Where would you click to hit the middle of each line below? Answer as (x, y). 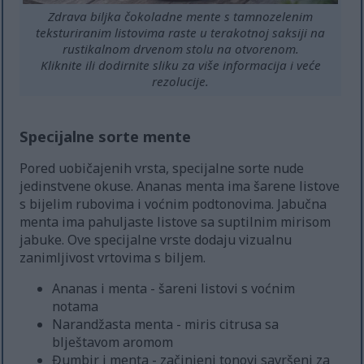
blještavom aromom (113, 342)
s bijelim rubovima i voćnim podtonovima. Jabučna (173, 204)
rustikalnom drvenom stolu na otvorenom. (180, 49)
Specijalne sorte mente (106, 136)
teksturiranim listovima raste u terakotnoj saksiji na (181, 33)
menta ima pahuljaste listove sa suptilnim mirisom (175, 221)
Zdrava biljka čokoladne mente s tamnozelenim (181, 17)
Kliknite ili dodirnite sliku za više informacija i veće (180, 65)
